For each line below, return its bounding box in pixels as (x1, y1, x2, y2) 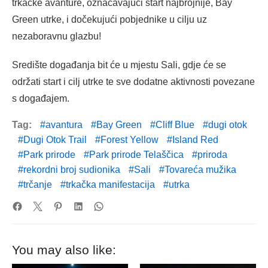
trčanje (23, 179, 52, 190)
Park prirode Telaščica (89, 149, 184, 160)
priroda (197, 149, 227, 160)
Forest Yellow (100, 134, 159, 145)
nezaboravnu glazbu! (12, 31, 101, 41)
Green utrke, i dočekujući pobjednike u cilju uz (12, 14, 207, 25)
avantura (45, 119, 83, 130)
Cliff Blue (156, 119, 194, 130)
